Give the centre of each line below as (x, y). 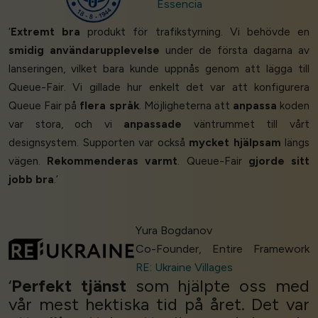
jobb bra (31, 179)
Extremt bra (46, 31)
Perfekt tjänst (69, 286)
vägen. (28, 160)
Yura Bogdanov (174, 231)
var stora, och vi (66, 124)
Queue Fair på (44, 105)
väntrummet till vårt (246, 124)
